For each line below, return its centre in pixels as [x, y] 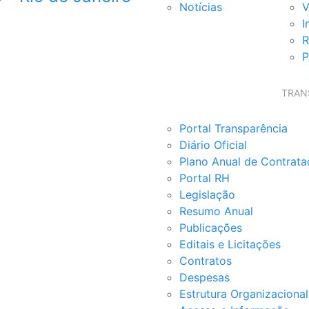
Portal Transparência [233, 128]
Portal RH [205, 178]
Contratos [206, 261]
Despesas [205, 277]
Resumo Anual [216, 211]
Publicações [211, 228]
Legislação [207, 195]
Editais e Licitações [230, 244]
